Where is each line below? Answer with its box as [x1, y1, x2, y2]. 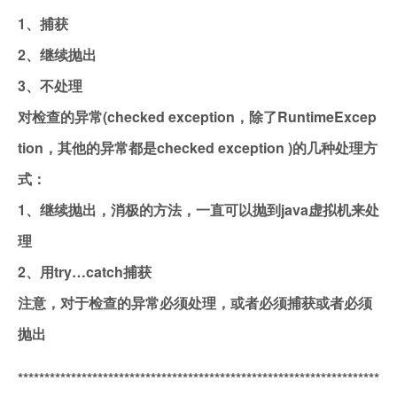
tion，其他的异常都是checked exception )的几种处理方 [18, 137, 378, 158]
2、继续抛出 [18, 44, 97, 65]
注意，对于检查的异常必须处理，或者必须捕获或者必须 [18, 292, 372, 313]
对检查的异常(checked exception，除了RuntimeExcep [18, 106, 377, 127]
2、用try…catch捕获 [18, 261, 152, 282]
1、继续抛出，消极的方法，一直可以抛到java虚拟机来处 [18, 199, 379, 220]
